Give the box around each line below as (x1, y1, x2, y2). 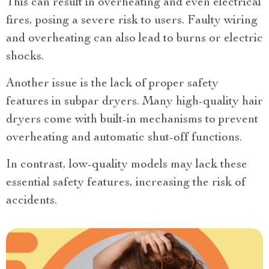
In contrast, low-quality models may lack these (6, 159, 247, 172)
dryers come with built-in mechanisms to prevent (6, 114, 258, 127)
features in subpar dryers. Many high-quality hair (6, 96, 263, 109)
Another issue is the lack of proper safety (6, 78, 219, 91)
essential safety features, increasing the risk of (6, 177, 246, 190)
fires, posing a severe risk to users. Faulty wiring (6, 15, 258, 28)
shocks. (6, 51, 44, 64)
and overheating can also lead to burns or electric (6, 33, 263, 46)
